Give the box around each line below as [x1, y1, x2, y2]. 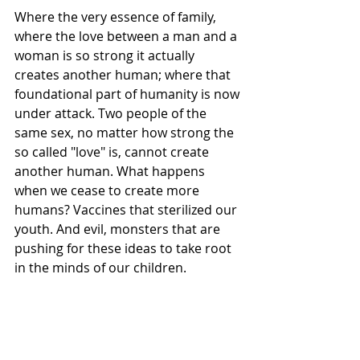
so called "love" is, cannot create [14, 143, 212, 162]
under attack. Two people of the [14, 104, 210, 123]
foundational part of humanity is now [14, 85, 243, 104]
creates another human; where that [14, 66, 234, 84]
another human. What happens [14, 162, 208, 181]
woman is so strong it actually [14, 47, 198, 65]
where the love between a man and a [14, 27, 240, 46]
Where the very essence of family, [14, 8, 219, 27]
